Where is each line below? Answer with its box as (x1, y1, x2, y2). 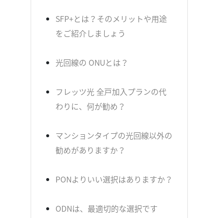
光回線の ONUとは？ (55, 56, 128, 68)
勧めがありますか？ (55, 144, 126, 156)
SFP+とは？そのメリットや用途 (55, 13, 167, 24)
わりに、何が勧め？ (55, 100, 126, 112)
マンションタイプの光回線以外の (55, 129, 172, 141)
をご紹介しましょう (55, 27, 126, 39)
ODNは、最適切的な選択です (55, 202, 158, 214)
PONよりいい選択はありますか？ (55, 173, 173, 185)
